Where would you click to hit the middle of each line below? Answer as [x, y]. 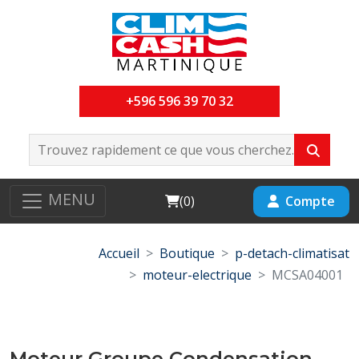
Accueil [119, 253]
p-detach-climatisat [292, 253]
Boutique [187, 253]
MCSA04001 [307, 275]
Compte [310, 201]
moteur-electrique [197, 275]
